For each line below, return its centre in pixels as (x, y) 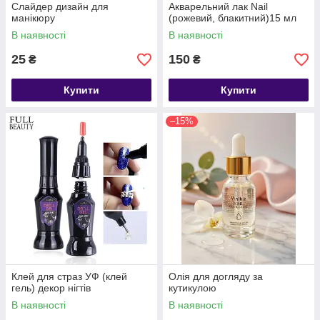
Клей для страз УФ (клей (69, 276)
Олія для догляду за (216, 276)
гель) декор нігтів (51, 288)
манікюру (33, 18)
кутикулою (192, 288)
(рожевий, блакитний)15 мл (232, 18)
